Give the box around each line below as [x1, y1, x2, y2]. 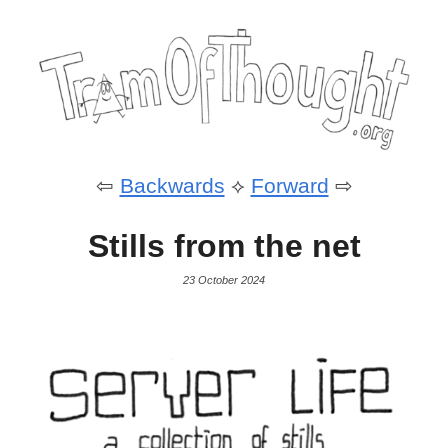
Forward [250, 173, 329, 197]
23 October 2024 [183, 274, 265, 287]
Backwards [119, 173, 225, 197]
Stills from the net [87, 227, 361, 264]
